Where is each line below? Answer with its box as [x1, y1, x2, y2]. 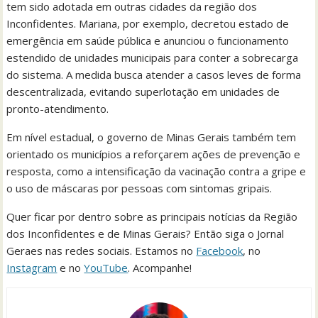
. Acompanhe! [128, 260, 192, 275]
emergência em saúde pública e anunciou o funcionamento [6, 33, 290, 48]
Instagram [6, 260, 57, 275]
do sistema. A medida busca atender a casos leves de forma [6, 67, 302, 82]
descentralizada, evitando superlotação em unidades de [6, 84, 280, 99]
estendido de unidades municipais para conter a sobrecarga [6, 50, 299, 65]
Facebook [196, 243, 243, 258]
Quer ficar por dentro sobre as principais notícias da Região [6, 209, 298, 224]
